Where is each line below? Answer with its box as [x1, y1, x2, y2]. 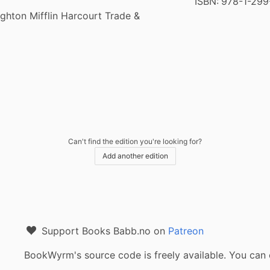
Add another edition [102, 151, 168, 160]
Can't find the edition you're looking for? [68, 137, 202, 146]
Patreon [168, 225, 204, 237]
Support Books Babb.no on [39, 225, 168, 237]
